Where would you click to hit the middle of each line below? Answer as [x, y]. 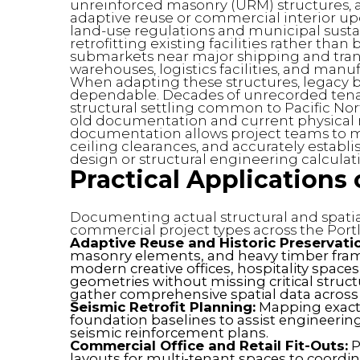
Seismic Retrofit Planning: [163, 307]
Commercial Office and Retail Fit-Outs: [209, 346]
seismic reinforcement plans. [169, 333]
